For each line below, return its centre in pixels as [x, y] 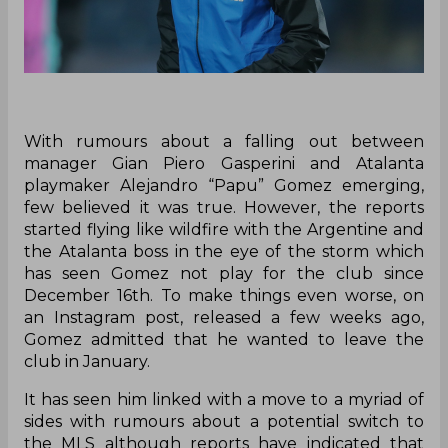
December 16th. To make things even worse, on [224, 295]
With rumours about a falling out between [224, 141]
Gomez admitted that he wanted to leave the [224, 339]
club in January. [87, 361]
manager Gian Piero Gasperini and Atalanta [224, 163]
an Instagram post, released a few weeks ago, [224, 317]
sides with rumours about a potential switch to [224, 421]
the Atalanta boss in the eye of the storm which [224, 251]
